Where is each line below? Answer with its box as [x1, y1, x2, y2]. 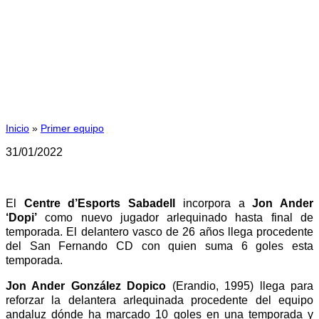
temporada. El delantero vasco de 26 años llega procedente [6, 225, 313, 238]
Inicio [6, 122, 29, 134]
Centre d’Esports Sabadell [23, 197, 176, 209]
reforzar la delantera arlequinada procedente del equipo [6, 293, 313, 306]
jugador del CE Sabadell [28, 22, 291, 48]
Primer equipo [41, 122, 104, 134]
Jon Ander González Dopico [6, 279, 167, 292]
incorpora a [175, 197, 253, 209]
